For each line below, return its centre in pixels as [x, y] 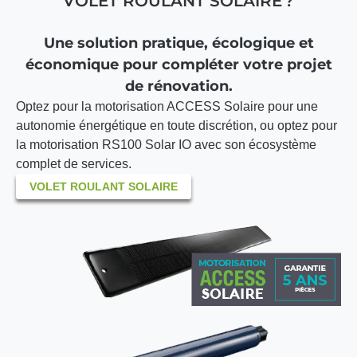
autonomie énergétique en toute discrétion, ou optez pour [177, 126]
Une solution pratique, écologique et [178, 43]
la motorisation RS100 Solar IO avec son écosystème [166, 145]
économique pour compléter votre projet [178, 65]
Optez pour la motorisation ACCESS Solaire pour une [167, 107]
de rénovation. [178, 86]
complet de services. [74, 164]
